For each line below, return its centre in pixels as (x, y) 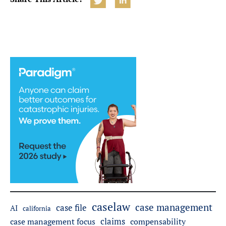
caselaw (111, 207)
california (37, 209)
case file (71, 208)
